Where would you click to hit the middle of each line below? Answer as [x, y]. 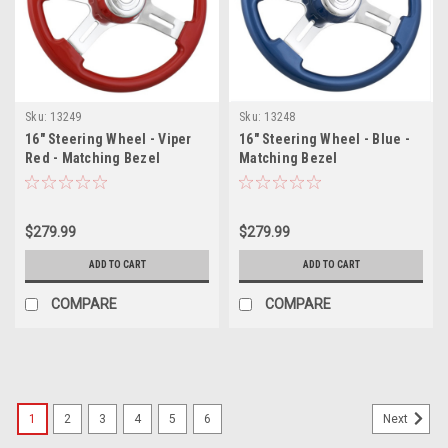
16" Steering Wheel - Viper [108, 138]
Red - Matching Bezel [92, 157]
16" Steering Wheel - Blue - [324, 138]
